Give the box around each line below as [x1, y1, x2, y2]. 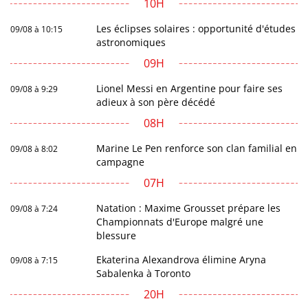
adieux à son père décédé [96, 95, 216, 109]
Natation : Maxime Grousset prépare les [96, 201, 281, 214]
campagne [96, 155, 145, 168]
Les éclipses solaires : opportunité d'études [96, 21, 296, 35]
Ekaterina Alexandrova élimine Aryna [96, 252, 267, 266]
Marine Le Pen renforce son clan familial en [96, 141, 298, 155]
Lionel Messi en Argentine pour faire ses [96, 81, 283, 95]
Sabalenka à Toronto [96, 266, 191, 280]
